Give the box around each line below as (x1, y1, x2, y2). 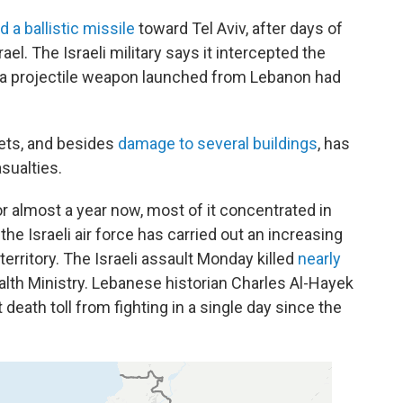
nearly (298, 249, 341, 268)
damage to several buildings (118, 134, 318, 153)
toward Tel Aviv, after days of (135, 19, 343, 38)
